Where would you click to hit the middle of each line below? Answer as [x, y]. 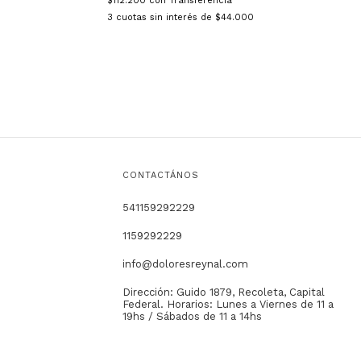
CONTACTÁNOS [160, 176]
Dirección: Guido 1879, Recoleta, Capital [223, 293]
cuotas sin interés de [166, 17]
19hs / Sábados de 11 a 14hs [192, 317]
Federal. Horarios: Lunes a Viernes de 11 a [228, 305]
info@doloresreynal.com [185, 264]
